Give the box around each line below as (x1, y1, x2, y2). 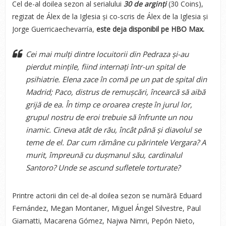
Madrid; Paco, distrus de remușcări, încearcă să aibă (25, 87, 205, 97)
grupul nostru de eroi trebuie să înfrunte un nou (25, 112, 192, 122)
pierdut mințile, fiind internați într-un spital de (25, 62, 185, 72)
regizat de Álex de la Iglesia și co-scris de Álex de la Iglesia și (12, 12, 208, 21)
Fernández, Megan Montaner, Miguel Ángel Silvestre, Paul (12, 203, 201, 213)
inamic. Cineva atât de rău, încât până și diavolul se (25, 125, 201, 135)
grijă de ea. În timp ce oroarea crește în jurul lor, (25, 99, 192, 109)
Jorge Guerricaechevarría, (12, 24, 96, 34)
